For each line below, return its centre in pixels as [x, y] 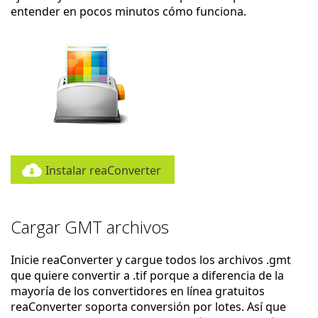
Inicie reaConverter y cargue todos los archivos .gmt [151, 260]
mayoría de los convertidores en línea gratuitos [138, 291]
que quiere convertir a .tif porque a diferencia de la [147, 275]
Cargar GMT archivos [90, 227]
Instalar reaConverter [103, 170]
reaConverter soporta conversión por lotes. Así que [148, 307]
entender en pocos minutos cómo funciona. [128, 11]
